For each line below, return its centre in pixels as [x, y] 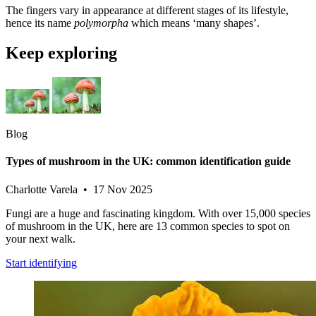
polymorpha [101, 23]
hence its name [40, 23]
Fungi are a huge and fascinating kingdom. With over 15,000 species [158, 213]
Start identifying [41, 262]
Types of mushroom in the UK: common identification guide [148, 162]
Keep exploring [61, 53]
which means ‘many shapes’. [194, 23]
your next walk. [41, 238]
